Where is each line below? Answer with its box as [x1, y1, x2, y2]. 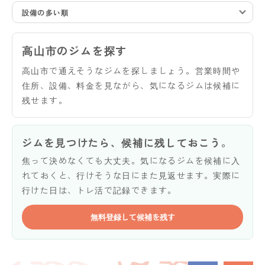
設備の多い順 [22, 7, 69, 17]
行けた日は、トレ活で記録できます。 [22, 183, 177, 196]
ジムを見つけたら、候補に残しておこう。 [22, 134, 232, 150]
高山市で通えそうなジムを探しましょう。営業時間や [22, 64, 241, 76]
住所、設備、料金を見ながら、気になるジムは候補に [22, 79, 241, 91]
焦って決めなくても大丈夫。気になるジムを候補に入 [22, 154, 241, 166]
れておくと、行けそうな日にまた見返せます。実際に [22, 169, 241, 181]
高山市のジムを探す [22, 42, 128, 58]
